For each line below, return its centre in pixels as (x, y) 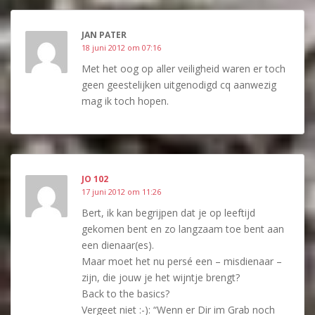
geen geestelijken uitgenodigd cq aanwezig (179, 85)
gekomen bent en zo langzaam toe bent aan (183, 229)
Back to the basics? (126, 294)
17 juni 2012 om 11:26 (121, 192)
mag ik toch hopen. (125, 101)
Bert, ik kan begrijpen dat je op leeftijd (168, 213)
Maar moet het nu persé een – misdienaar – (182, 261)
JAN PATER (104, 35)
